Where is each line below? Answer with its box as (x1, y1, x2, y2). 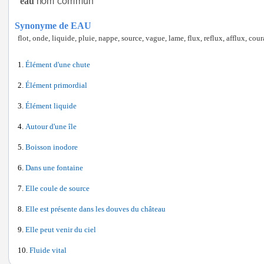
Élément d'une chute (25, 61, 90, 69)
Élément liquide (25, 102, 77, 110)
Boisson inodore (25, 143, 78, 151)
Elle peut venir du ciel (25, 226, 96, 234)
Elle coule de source (25, 184, 90, 193)
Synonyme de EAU (15, 21, 91, 31)
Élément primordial (25, 81, 87, 90)
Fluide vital (29, 246, 67, 255)
